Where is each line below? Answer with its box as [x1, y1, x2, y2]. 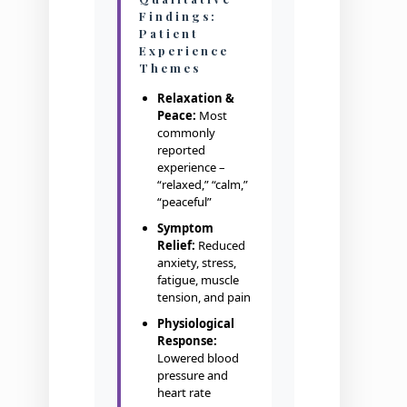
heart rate [156, 384, 211, 402]
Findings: [138, 8, 217, 25]
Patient [138, 25, 199, 42]
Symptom [156, 220, 213, 237]
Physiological [156, 315, 234, 333]
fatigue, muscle [156, 272, 239, 289]
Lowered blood [156, 350, 239, 367]
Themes [138, 60, 201, 76]
